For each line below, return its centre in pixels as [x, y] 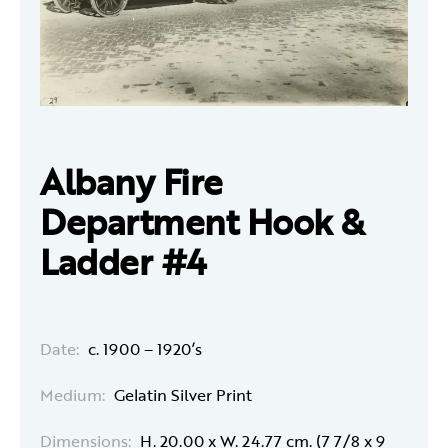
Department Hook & [202, 221]
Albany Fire [131, 181]
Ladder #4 [123, 261]
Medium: [72, 395]
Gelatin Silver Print [183, 395]
